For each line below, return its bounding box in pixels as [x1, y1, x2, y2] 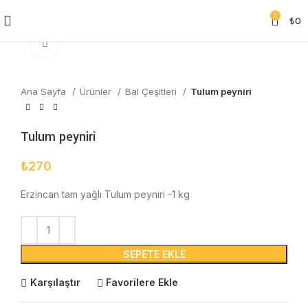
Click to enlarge [58, 38, 125, 48]
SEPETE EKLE [122, 247, 186, 260]
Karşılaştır [30, 276, 80, 288]
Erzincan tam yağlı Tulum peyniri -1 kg [21, 188, 190, 200]
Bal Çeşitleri [125, 86, 179, 97]
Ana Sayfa [21, 86, 69, 97]
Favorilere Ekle [106, 276, 179, 288]
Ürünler [80, 86, 114, 97]
